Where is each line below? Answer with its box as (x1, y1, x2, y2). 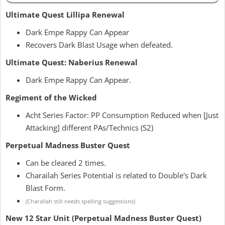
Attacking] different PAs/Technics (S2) (26, 123, 153, 133)
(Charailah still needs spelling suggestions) (26, 198, 135, 205)
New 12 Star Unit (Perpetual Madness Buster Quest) (6, 213, 201, 223)
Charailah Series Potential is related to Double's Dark (26, 170, 207, 180)
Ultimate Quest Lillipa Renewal (6, 10, 125, 20)
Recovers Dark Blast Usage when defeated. (26, 40, 173, 50)
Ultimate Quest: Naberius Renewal (6, 57, 138, 67)
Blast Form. (26, 183, 65, 193)
